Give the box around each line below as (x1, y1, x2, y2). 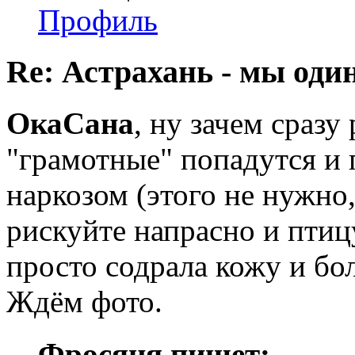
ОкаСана (6, 105, 134, 140)
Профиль (38, 3, 158, 38)
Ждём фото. (6, 284, 162, 319)
